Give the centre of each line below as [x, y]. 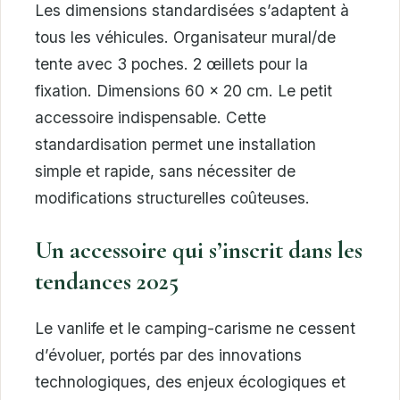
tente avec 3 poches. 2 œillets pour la [171, 64]
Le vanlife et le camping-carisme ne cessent [195, 329]
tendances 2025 [107, 282]
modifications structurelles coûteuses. [172, 198]
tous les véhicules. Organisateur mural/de [185, 37]
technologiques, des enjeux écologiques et [190, 382]
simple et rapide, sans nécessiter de [165, 171]
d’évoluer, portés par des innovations [168, 355]
